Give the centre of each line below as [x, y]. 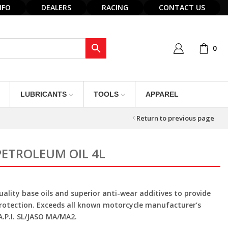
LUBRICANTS [43, 94]
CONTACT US [182, 7]
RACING [115, 7]
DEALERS [56, 7]
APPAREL [162, 94]
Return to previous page [176, 118]
